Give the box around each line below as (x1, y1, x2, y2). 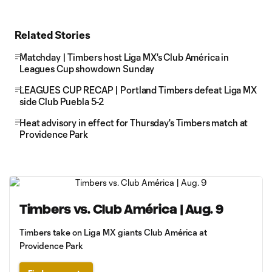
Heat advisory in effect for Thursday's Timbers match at (19, 117, 248, 128)
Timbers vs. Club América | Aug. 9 (19, 202, 223, 216)
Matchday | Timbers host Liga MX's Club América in (19, 52, 229, 63)
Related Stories (15, 29, 90, 41)
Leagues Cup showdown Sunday (19, 63, 155, 74)
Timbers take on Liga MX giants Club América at (19, 227, 207, 237)
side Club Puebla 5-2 (19, 96, 104, 107)
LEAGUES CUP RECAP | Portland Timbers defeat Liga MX (19, 84, 257, 95)
